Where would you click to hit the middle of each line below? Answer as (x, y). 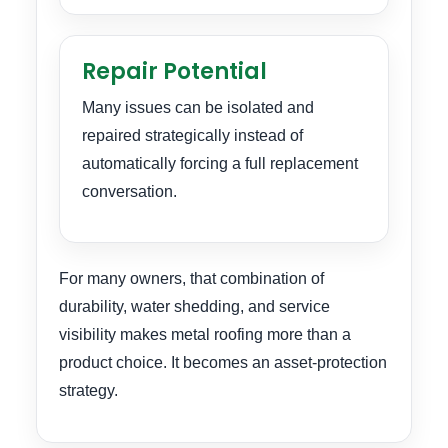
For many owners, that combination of (191, 279)
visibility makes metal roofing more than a (205, 335)
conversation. (129, 191)
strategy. (88, 391)
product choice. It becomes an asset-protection (223, 363)
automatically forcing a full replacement (220, 163)
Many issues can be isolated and (198, 107)
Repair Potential (174, 71)
